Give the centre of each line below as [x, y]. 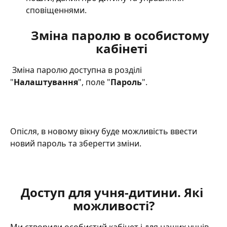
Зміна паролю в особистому [121, 35]
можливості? [113, 206]
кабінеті [121, 48]
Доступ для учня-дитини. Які [113, 193]
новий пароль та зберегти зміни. [76, 143]
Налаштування [46, 82]
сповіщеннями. [56, 10]
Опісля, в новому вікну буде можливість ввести [105, 131]
